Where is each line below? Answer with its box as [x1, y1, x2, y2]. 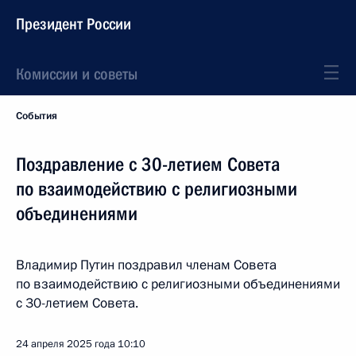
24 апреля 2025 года [16, 337, 115, 351]
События [16, 109, 57, 123]
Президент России [16, 14, 131, 33]
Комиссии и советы [16, 64, 137, 83]
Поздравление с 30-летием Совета [16, 153, 280, 176]
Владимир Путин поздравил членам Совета [16, 256, 277, 274]
